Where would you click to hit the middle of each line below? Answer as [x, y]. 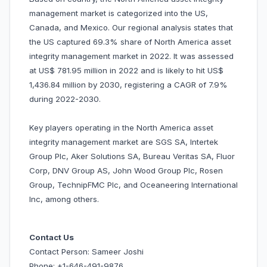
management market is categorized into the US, [119, 13]
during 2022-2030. [65, 99]
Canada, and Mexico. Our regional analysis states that [131, 28]
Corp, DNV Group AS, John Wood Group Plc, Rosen [126, 171]
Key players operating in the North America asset [121, 128]
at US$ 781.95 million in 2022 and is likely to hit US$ [126, 71]
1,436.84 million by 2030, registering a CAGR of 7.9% [128, 85]
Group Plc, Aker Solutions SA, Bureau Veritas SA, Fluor [132, 156]
